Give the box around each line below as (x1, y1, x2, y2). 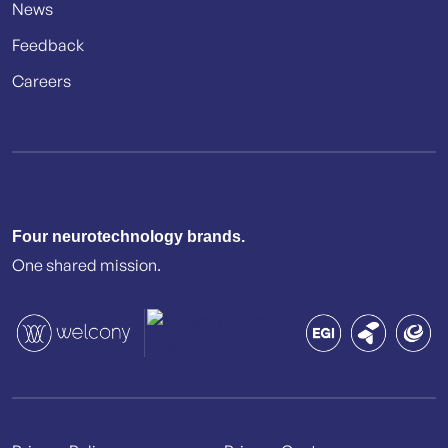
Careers (12, 70, 71, 91)
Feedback (12, 34, 84, 55)
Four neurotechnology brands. (12, 227, 245, 245)
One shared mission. (12, 254, 161, 275)
